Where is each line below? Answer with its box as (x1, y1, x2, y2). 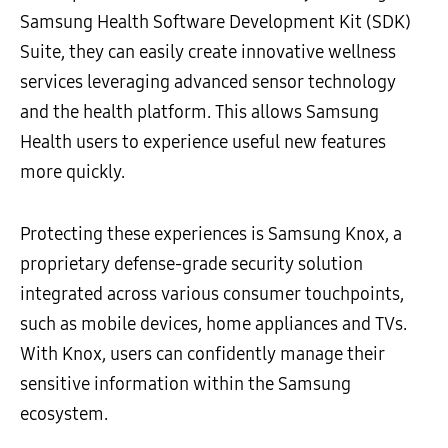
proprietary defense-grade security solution (20, 252, 363, 275)
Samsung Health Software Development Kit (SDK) (20, 10, 411, 33)
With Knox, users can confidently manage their (20, 342, 385, 365)
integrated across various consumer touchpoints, (20, 282, 404, 305)
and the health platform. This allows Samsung (20, 100, 379, 123)
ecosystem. (20, 402, 108, 425)
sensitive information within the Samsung (20, 372, 351, 395)
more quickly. (20, 160, 125, 183)
